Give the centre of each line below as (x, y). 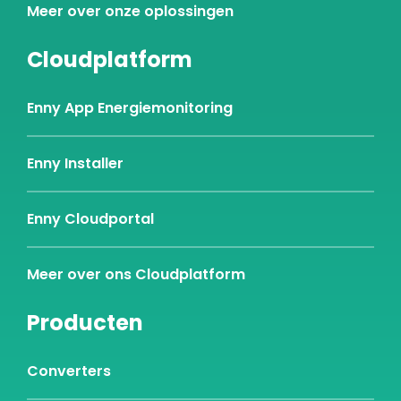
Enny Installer (75, 164)
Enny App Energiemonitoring (130, 108)
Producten (85, 323)
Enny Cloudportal (90, 219)
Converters (69, 371)
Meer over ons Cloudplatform (136, 275)
